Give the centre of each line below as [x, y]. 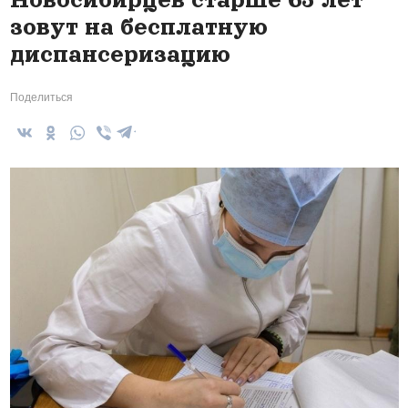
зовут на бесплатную [138, 27]
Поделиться [41, 97]
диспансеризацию [120, 55]
